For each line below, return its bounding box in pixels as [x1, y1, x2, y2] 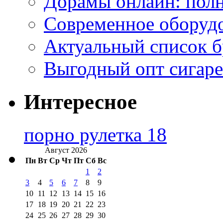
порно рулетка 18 [24, 124, 167, 146]
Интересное [24, 90, 137, 113]
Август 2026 [45, 146, 87, 155]
